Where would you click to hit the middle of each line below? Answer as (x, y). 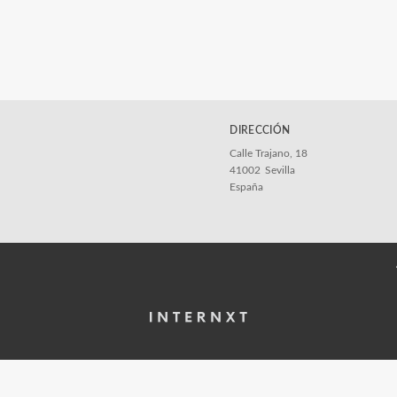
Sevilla (280, 170)
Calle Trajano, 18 (269, 153)
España (247, 187)
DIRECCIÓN (260, 130)
